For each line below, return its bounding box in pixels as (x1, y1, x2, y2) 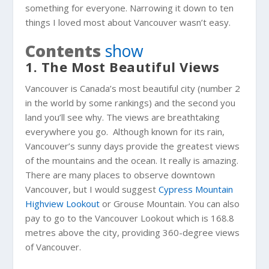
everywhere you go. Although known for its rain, (25, 125, 225, 138)
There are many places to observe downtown (25, 168, 216, 181)
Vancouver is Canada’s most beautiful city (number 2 (25, 82, 241, 94)
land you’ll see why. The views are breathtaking (25, 110, 220, 123)
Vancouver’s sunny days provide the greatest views (25, 139, 240, 152)
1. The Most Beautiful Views (25, 57, 220, 76)
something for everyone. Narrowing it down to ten (25, 1, 234, 14)
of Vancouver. (25, 240, 82, 253)
